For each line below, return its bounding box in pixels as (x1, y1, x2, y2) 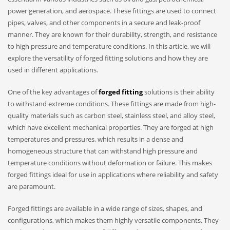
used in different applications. (8, 65, 98, 74)
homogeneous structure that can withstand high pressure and (8, 146, 198, 156)
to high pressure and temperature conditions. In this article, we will (8, 41, 210, 51)
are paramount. (8, 181, 55, 191)
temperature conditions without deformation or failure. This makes (8, 158, 212, 167)
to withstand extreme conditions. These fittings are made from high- (8, 99, 216, 108)
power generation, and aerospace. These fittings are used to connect (8, 6, 216, 15)
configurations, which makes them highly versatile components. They (8, 215, 219, 225)
